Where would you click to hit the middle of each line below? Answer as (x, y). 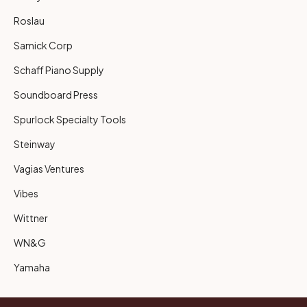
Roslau (29, 20)
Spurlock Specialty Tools (70, 119)
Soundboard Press (56, 94)
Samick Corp (43, 45)
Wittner (31, 218)
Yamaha (32, 267)
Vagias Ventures (49, 168)
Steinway (35, 144)
